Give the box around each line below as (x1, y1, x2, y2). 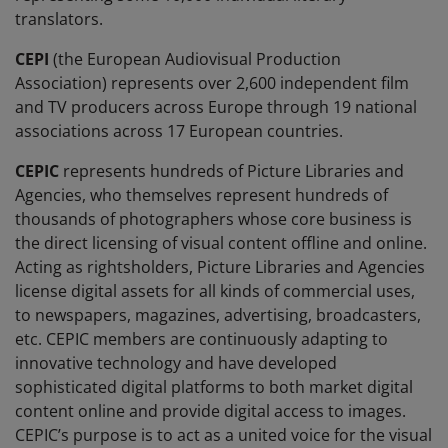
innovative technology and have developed (15, 352, 337, 375)
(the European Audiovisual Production (49, 48, 341, 71)
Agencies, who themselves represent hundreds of (15, 184, 388, 207)
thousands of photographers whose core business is (15, 208, 412, 231)
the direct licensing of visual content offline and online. (15, 232, 427, 255)
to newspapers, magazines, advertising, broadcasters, (15, 304, 421, 327)
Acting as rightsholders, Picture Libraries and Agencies (15, 256, 425, 279)
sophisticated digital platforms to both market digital (15, 376, 413, 399)
